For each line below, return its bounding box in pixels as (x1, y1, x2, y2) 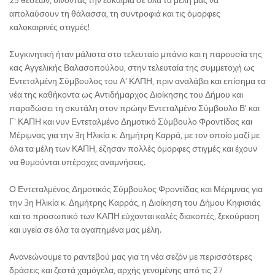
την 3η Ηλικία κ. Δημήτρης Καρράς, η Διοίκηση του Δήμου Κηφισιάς (9, 195, 261, 209)
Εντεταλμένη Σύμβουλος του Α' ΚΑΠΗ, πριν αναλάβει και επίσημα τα (9, 74, 266, 87)
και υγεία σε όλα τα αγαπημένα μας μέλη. (9, 222, 161, 236)
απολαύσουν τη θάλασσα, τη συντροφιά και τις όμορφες (9, 6, 220, 20)
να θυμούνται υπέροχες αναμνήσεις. (9, 155, 145, 168)
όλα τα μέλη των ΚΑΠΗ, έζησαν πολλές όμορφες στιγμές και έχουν (9, 141, 257, 155)
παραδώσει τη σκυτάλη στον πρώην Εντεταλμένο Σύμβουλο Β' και (9, 101, 260, 114)
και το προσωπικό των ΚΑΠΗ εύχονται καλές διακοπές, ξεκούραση (9, 209, 260, 222)
